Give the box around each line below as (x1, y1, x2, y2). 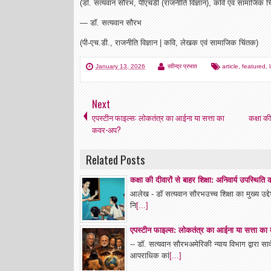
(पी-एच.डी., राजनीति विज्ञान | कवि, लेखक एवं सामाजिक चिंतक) (80, 38, 258, 47)
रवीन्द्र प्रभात (168, 63, 197, 70)
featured (242, 63, 266, 70)
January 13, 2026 (96, 63, 145, 70)
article (222, 63, 238, 70)
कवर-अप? (92, 123, 121, 135)
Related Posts (86, 151, 145, 168)
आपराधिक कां (130, 251, 169, 260)
